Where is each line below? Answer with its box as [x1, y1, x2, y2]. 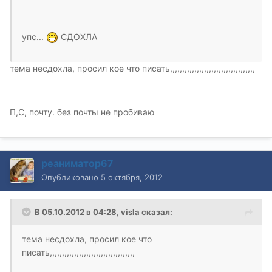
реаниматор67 [41, 157, 114, 169]
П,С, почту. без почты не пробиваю [10, 106, 154, 117]
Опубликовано [41, 172, 101, 182]
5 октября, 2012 [101, 172, 163, 182]
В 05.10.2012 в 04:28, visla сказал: [35, 206, 172, 217]
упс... [22, 31, 46, 42]
